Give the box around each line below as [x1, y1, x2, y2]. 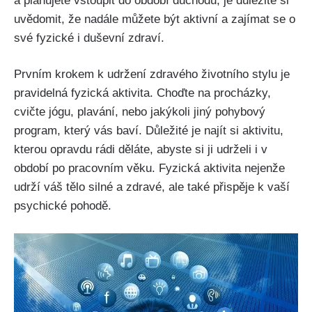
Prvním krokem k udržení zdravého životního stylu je [14, 68, 290, 81]
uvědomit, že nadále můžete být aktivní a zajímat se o [14, 12, 295, 26]
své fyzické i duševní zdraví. [14, 31, 164, 45]
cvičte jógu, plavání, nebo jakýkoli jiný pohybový [14, 105, 265, 119]
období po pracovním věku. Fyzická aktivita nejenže [14, 162, 285, 175]
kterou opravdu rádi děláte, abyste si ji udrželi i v [14, 143, 267, 157]
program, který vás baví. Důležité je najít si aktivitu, [14, 124, 283, 138]
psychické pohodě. [14, 199, 111, 213]
